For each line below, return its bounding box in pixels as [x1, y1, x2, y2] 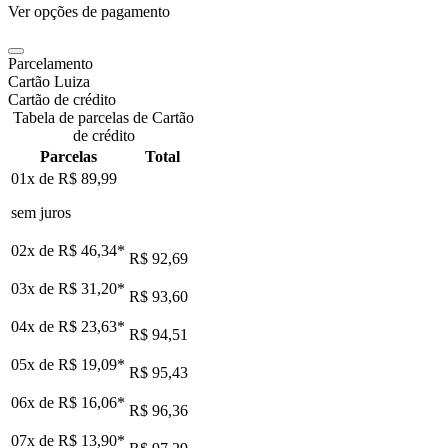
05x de [11, 356, 58, 374]
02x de [11, 242, 58, 260]
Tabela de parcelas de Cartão [13, 109, 194, 127]
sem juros [11, 204, 71, 222]
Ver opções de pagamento [8, 3, 170, 21]
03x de [11, 280, 58, 298]
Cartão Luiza [8, 73, 90, 91]
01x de [11, 170, 58, 188]
